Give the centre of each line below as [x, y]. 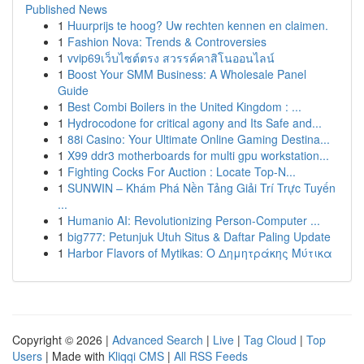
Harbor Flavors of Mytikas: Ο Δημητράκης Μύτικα [200, 253]
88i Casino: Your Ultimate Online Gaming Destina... [199, 139]
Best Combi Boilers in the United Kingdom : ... [184, 106]
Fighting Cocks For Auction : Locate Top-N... [182, 171]
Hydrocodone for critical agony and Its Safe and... [195, 123]
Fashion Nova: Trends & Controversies [167, 41]
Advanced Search [158, 340]
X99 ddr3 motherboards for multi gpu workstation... [198, 155]
